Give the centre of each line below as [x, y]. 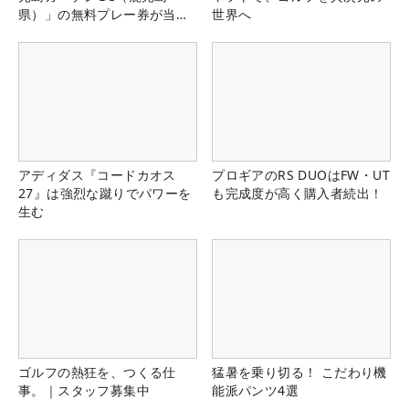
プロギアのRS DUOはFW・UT [301, 175]
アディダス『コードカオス [97, 175]
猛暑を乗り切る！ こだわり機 [299, 372]
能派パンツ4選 [255, 391]
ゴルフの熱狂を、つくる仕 [97, 372]
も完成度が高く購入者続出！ [298, 194]
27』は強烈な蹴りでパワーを [105, 194]
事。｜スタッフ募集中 [84, 391]
